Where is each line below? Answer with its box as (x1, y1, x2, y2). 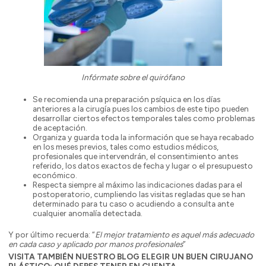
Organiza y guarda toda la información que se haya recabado (32, 132, 254, 142)
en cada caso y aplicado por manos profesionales (8, 239, 183, 249)
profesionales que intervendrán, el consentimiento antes (32, 151, 238, 161)
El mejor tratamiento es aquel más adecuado (94, 230, 254, 240)
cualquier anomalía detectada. (32, 208, 142, 218)
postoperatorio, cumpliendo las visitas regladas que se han (32, 189, 245, 199)
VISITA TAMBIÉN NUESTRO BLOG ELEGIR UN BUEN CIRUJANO (8, 252, 253, 262)
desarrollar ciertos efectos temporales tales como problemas (32, 113, 255, 123)
